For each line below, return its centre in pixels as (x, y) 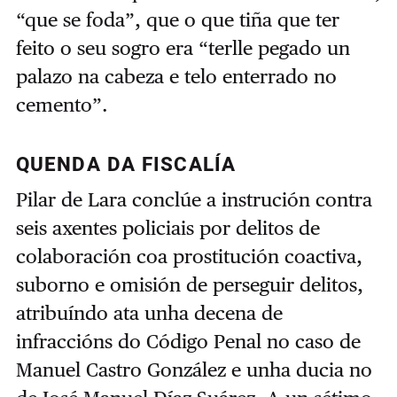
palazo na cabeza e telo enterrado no (176, 76)
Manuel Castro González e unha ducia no (194, 369)
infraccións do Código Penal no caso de (188, 341)
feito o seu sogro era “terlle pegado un (183, 47)
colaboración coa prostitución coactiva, (189, 256)
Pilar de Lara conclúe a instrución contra (194, 199)
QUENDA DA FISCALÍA (126, 164)
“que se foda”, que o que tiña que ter (177, 19)
